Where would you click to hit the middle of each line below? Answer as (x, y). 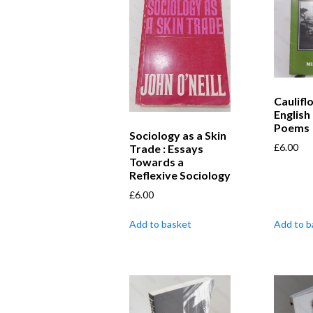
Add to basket (160, 224)
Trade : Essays (166, 149)
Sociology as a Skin (178, 136)
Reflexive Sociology (180, 175)
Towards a (156, 162)
